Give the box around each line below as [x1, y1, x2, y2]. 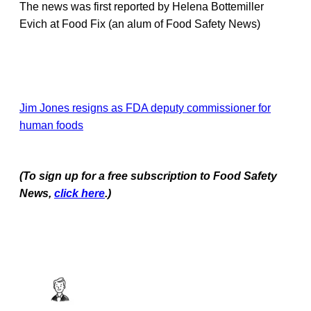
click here [54, 187, 105, 199]
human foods [19, 119, 83, 131]
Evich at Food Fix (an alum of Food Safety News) [19, 17, 260, 30]
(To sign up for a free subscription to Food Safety [19, 169, 277, 182]
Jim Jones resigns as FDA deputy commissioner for [19, 101, 271, 114]
